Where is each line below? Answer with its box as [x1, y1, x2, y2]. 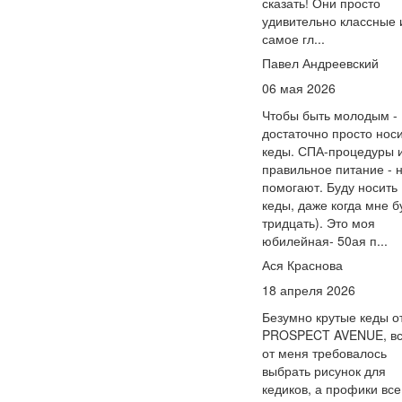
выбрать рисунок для [262, 362, 386, 380]
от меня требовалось [262, 344, 387, 362]
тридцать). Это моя [262, 214, 375, 232]
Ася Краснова [262, 256, 343, 274]
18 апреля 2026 [262, 281, 355, 299]
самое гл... [262, 30, 325, 48]
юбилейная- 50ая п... [262, 232, 388, 249]
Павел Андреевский [262, 54, 379, 72]
